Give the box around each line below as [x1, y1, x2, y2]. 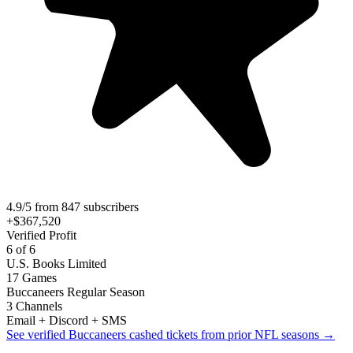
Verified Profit [6, 228, 76, 242]
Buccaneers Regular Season [6, 284, 145, 299]
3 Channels [6, 299, 62, 313]
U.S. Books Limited [6, 256, 106, 270]
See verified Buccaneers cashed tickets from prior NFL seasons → [6, 327, 335, 341]
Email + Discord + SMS [6, 313, 127, 327]
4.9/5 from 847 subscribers [6, 199, 139, 214]
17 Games [6, 270, 57, 284]
